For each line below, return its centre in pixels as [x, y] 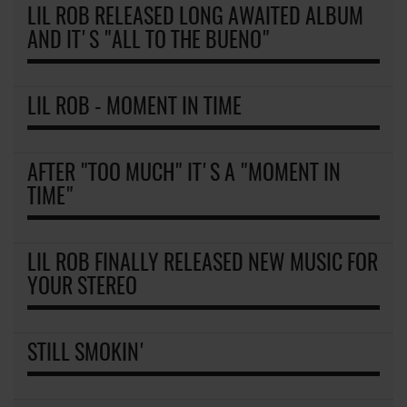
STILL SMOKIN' [87, 354]
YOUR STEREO [82, 288]
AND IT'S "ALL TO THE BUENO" [149, 41]
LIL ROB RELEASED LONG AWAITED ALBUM [195, 18]
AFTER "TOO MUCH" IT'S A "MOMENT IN [184, 174]
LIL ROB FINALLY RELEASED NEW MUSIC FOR [203, 264]
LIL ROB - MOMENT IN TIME [134, 108]
